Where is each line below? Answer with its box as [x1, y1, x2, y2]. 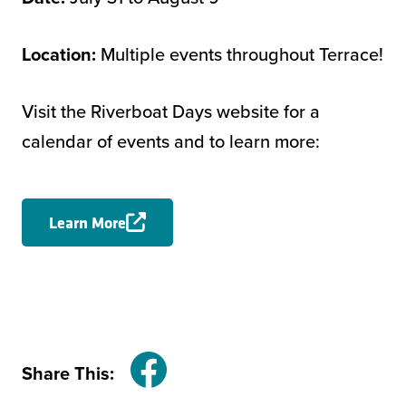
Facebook [147, 369, 227, 397]
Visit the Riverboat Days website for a [22, 97, 320, 125]
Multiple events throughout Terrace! [101, 40, 383, 68]
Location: [22, 40, 101, 68]
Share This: [22, 360, 114, 388]
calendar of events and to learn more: [22, 127, 320, 155]
